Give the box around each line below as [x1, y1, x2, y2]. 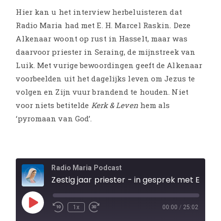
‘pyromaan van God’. [16, 113, 92, 123]
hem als [140, 100, 170, 110]
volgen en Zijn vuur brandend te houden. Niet [16, 86, 188, 97]
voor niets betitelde [16, 100, 91, 110]
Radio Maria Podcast [51, 163, 122, 172]
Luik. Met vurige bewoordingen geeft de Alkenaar [16, 60, 203, 70]
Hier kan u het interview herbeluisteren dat [16, 6, 182, 17]
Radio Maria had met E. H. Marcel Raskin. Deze [16, 20, 190, 30]
